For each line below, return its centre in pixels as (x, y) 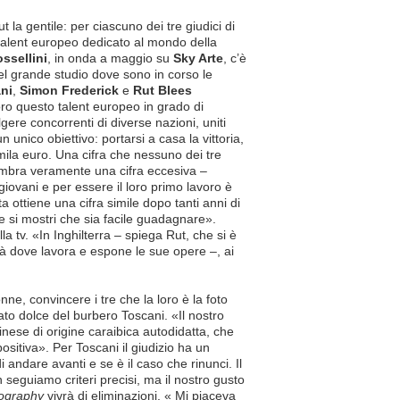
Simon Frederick (69, 90)
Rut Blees (162, 90)
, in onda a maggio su (110, 58)
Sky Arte (198, 58)
